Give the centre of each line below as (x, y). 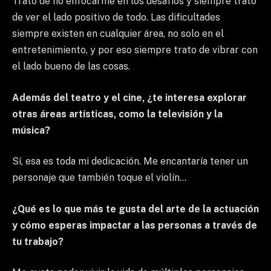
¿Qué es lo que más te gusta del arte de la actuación (135, 209)
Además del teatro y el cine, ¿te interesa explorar (129, 97)
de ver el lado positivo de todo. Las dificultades (116, 18)
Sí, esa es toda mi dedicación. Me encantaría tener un (130, 162)
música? (31, 130)
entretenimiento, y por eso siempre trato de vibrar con (135, 50)
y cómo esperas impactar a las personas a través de (135, 225)
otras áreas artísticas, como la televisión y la (117, 114)
